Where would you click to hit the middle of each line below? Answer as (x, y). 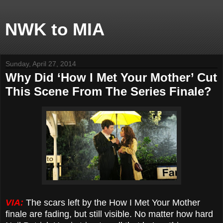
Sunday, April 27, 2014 (41, 64)
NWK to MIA (55, 29)
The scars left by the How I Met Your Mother (112, 202)
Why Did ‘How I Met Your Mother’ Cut (111, 77)
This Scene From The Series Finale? (109, 91)
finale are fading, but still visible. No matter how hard (109, 214)
